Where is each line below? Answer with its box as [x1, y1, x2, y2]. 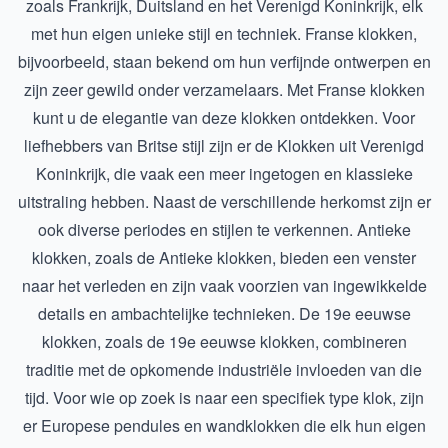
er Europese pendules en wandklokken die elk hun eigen [22, 414, 426, 437]
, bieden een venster [272, 246, 416, 269]
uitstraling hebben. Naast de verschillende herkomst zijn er [17, 190, 431, 213]
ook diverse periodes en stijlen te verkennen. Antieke [37, 218, 411, 241]
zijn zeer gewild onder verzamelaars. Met [23, 78, 317, 101]
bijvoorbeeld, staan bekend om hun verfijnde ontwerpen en [17, 50, 431, 73]
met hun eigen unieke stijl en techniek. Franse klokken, [31, 22, 417, 45]
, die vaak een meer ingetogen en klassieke [105, 162, 413, 185]
